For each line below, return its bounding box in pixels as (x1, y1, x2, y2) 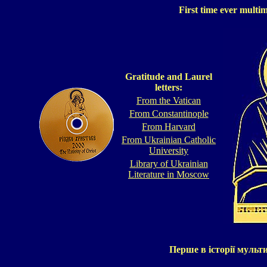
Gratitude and (125, 72, 185, 82)
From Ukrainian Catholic (122, 135, 216, 145)
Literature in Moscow (128, 169, 209, 179)
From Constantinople (129, 108, 209, 119)
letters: (155, 82, 182, 92)
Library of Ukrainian (129, 159, 208, 169)
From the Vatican (136, 95, 201, 105)
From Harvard (142, 122, 195, 132)
